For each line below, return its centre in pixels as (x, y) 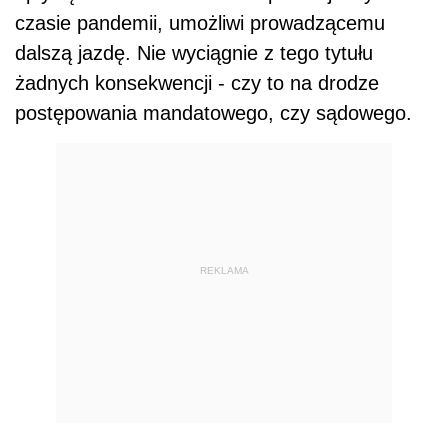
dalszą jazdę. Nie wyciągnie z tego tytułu (194, 53)
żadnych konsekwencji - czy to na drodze (197, 83)
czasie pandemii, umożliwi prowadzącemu (200, 23)
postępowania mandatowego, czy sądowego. (213, 113)
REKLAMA (224, 270)
